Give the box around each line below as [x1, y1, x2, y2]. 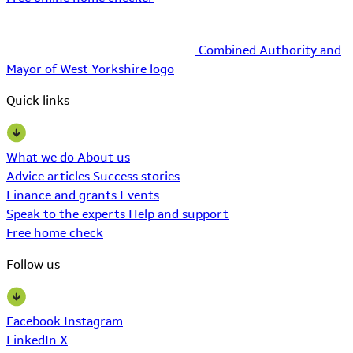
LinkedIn [6, 332, 60, 347]
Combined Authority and [199, 42, 341, 58]
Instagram [64, 313, 123, 329]
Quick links [6, 92, 69, 108]
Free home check [6, 225, 103, 240]
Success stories [93, 168, 180, 184]
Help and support [128, 206, 229, 221]
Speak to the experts [6, 206, 128, 221]
